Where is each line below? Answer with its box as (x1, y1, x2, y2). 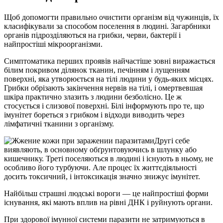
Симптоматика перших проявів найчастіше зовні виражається (4, 56, 215, 65)
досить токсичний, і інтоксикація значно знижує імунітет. (4, 172, 200, 181)
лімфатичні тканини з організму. (4, 119, 114, 128)
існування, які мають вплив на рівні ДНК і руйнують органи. (4, 198, 213, 207)
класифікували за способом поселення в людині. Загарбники (4, 21, 211, 30)
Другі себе (154, 136, 190, 145)
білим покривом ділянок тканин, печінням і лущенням (4, 65, 190, 74)
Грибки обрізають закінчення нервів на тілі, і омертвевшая (4, 83, 203, 92)
